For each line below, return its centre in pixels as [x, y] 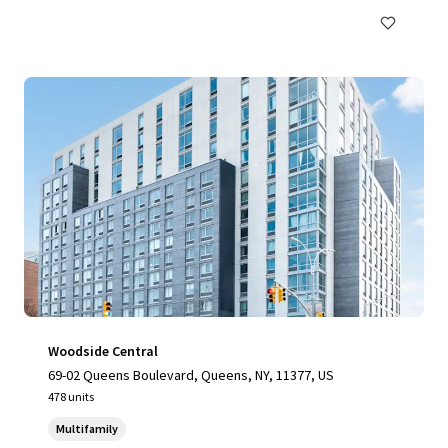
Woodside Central [103, 351]
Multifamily [87, 428]
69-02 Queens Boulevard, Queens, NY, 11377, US [191, 375]
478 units [71, 396]
